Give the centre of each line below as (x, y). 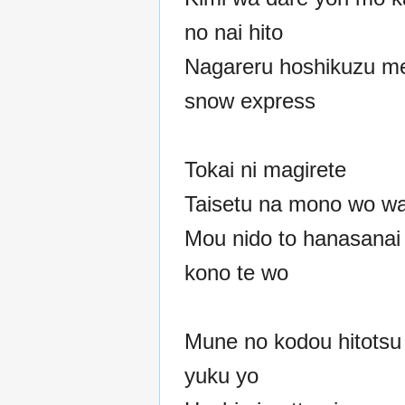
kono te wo (236, 272)
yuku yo (221, 375)
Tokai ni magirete (265, 169)
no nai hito (234, 32)
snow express (250, 100)
